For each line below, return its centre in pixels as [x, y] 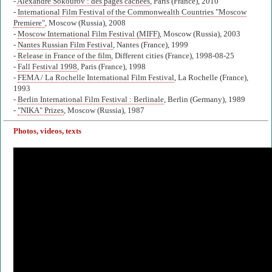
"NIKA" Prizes [41, 111]
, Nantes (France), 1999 [151, 45]
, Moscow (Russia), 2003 [200, 34]
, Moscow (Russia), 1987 [104, 111]
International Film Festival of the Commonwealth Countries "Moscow [132, 12]
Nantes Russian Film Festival [65, 45]
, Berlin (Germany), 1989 [205, 100]
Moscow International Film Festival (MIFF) [89, 34]
